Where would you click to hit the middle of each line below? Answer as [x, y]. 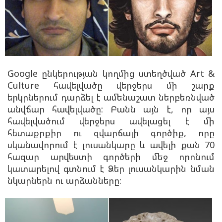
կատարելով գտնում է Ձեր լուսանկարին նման [111, 169]
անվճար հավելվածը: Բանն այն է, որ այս [111, 109]
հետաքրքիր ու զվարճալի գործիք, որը [111, 133]
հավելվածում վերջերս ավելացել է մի [111, 121]
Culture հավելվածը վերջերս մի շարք [111, 85]
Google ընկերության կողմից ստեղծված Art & [111, 74]
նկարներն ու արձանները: [64, 181]
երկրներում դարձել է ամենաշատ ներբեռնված [111, 97]
